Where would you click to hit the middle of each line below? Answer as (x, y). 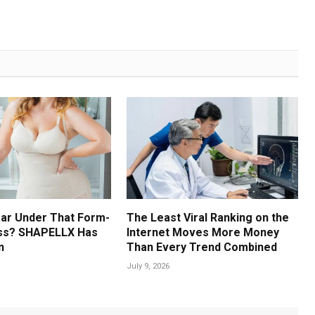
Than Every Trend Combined (202, 247)
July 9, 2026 (148, 266)
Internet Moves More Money (203, 233)
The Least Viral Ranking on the (208, 218)
